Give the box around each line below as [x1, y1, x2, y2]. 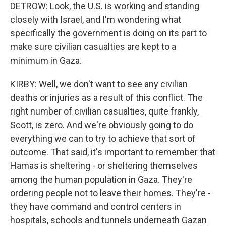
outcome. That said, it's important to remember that [10, 147, 215, 157]
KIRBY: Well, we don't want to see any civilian [10, 79, 188, 89]
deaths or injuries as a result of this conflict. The [10, 92, 203, 103]
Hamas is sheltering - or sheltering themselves [10, 160, 198, 171]
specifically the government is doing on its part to [10, 28, 207, 38]
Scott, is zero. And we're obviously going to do [10, 120, 193, 130]
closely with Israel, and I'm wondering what [10, 14, 181, 25]
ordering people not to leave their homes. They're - [10, 188, 211, 198]
